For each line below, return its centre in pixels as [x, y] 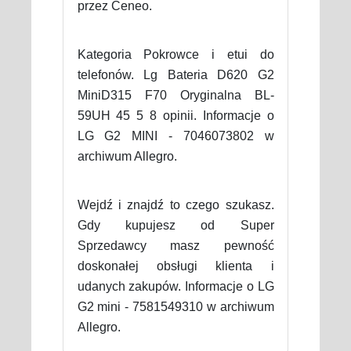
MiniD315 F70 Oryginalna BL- [175, 95]
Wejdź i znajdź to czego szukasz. [175, 204]
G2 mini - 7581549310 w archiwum [175, 306]
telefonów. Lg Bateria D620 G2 [175, 74]
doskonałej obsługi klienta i [175, 266]
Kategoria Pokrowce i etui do [175, 54]
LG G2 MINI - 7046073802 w [175, 136]
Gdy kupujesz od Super [175, 225]
